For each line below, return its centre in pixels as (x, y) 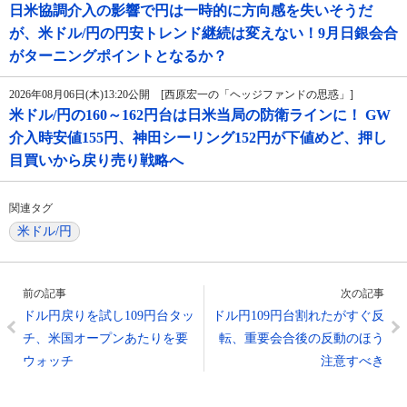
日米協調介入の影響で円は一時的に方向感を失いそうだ (191, 11)
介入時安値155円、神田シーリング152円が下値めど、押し (198, 138)
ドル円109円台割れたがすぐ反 (298, 316)
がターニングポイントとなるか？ (118, 56)
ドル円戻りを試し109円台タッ (109, 316)
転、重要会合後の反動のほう (302, 339)
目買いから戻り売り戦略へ (96, 161)
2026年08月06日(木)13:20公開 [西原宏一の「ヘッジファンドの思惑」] (181, 95)
